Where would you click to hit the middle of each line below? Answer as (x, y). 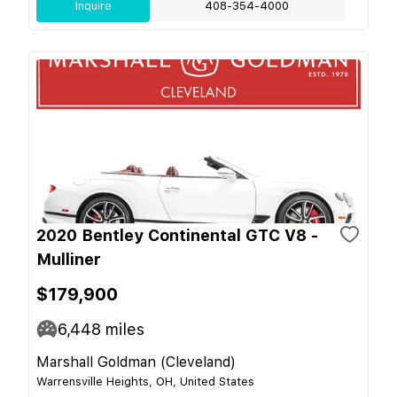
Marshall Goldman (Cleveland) (136, 362)
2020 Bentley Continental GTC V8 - (177, 235)
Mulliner (69, 259)
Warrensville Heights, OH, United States (145, 381)
